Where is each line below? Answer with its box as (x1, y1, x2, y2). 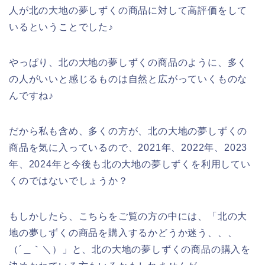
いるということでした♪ (9, 21, 114, 32)
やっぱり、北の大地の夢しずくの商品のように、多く (9, 57, 248, 67)
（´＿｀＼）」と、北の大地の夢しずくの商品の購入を (9, 244, 251, 254)
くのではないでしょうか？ (9, 175, 128, 186)
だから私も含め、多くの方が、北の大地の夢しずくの (9, 125, 248, 136)
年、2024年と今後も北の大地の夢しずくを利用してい (9, 159, 251, 169)
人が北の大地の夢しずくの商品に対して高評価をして (9, 5, 248, 15)
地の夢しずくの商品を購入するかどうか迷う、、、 (9, 227, 238, 238)
